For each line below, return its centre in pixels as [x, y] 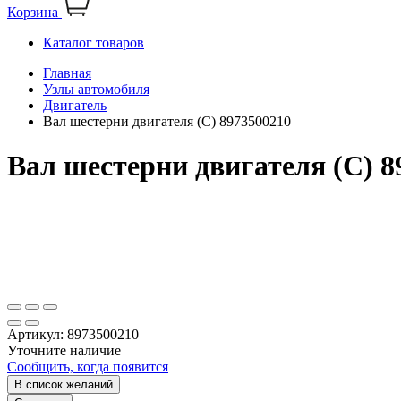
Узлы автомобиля [96, 90]
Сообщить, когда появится [88, 367]
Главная [67, 73]
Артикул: [37, 335]
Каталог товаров [94, 43]
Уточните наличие [64, 351]
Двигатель [75, 106]
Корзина [33, 13]
